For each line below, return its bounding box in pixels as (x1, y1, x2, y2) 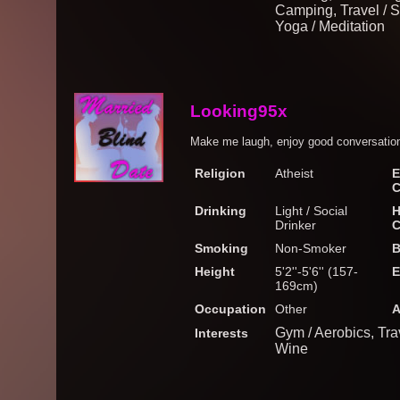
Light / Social (275, 204, 347, 218)
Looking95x (190, 102, 287, 121)
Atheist (275, 166, 313, 180)
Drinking (195, 204, 246, 218)
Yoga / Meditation (275, 19, 385, 34)
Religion (195, 166, 246, 180)
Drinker (275, 218, 316, 232)
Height (195, 264, 235, 279)
